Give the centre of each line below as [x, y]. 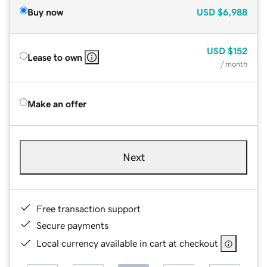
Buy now [45, 12]
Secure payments [72, 225]
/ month [234, 64]
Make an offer [57, 103]
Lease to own [55, 57]
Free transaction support [89, 208]
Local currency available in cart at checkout [127, 243]
